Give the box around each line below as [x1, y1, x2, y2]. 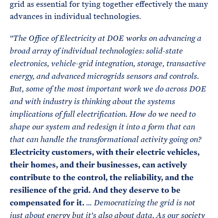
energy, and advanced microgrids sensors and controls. [10, 72, 199, 81]
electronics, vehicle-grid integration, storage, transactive [10, 59, 206, 68]
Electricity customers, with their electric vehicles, [10, 147, 200, 157]
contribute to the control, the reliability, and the [10, 172, 194, 182]
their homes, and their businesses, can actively [10, 160, 187, 170]
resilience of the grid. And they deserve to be [10, 185, 181, 195]
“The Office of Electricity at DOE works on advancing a [10, 34, 201, 43]
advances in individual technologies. [10, 11, 141, 21]
